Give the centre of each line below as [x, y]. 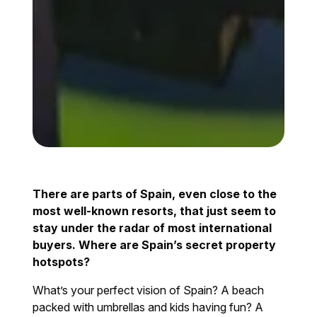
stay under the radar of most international [152, 227]
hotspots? [62, 261]
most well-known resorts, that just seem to [155, 211]
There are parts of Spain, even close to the [155, 194]
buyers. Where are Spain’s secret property [155, 244]
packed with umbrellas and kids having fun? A [148, 307]
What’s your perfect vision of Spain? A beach [149, 290]
